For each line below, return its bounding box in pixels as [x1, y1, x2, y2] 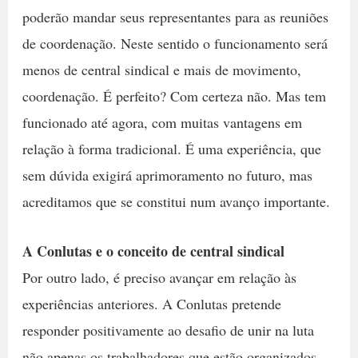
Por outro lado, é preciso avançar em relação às [22, 268, 296, 288]
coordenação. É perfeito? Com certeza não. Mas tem [22, 86, 326, 106]
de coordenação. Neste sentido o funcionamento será [22, 34, 328, 54]
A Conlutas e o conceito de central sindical [22, 241, 284, 262]
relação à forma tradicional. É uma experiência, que [22, 139, 321, 159]
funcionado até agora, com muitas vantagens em [22, 113, 302, 133]
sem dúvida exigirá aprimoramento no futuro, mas [22, 165, 312, 185]
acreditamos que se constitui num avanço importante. [22, 192, 330, 212]
